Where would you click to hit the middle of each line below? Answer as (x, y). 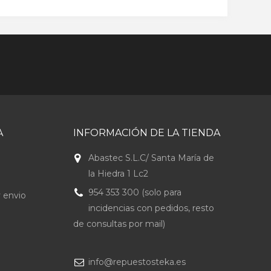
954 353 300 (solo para (135, 192)
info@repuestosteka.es (137, 262)
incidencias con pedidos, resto (151, 208)
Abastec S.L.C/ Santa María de (151, 158)
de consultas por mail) (119, 224)
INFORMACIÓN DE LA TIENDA (146, 133)
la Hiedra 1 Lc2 (118, 174)
